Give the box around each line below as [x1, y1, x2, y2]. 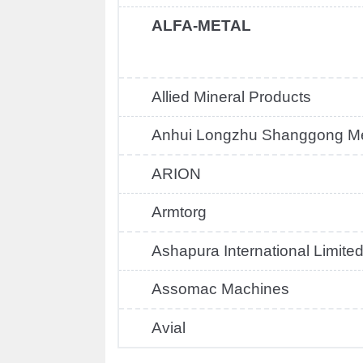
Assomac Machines [152, 280, 289, 297]
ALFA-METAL [152, 17, 251, 34]
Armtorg [152, 203, 207, 220]
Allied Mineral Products [152, 88, 311, 105]
